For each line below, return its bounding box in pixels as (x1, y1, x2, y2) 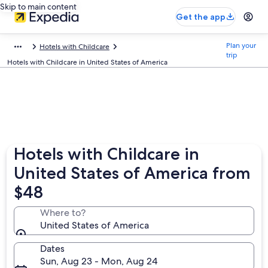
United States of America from (14, 163, 251, 183)
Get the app (176, 11, 226, 22)
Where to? (40, 206, 86, 219)
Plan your (226, 41, 257, 50)
